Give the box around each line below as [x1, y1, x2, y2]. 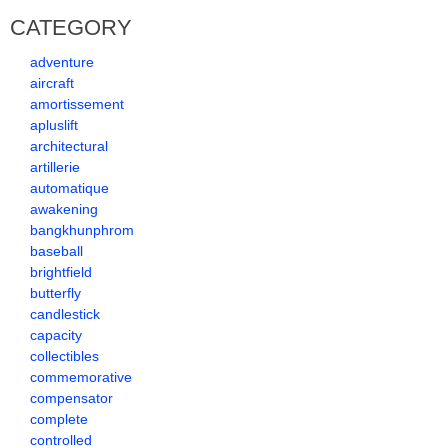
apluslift [30, 117, 78, 133]
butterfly [30, 285, 81, 301]
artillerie [30, 159, 80, 175]
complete [30, 411, 88, 427]
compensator [30, 390, 113, 406]
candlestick [30, 306, 100, 322]
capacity [30, 327, 82, 343]
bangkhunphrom [30, 222, 134, 238]
